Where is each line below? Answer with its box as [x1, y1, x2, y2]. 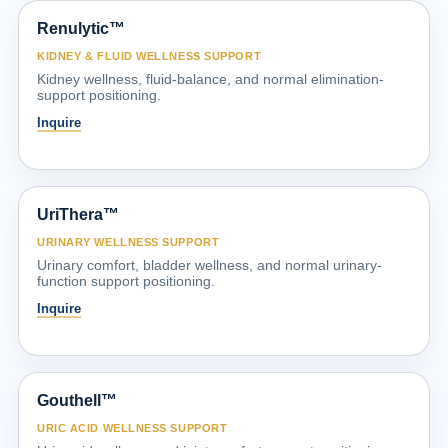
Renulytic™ [37, 19, 125, 37]
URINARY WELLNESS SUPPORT [37, 235, 220, 248]
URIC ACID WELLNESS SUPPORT [37, 421, 228, 434]
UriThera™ [37, 205, 119, 223]
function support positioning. [37, 272, 215, 289]
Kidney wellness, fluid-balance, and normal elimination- [37, 70, 384, 87]
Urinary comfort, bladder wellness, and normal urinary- [37, 256, 382, 273]
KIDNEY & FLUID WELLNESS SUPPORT [37, 49, 262, 62]
